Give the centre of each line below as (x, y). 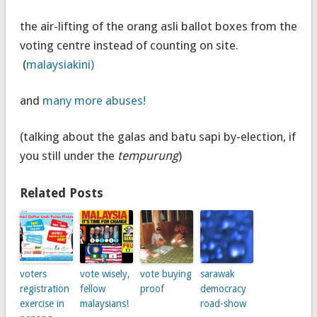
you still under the (68, 155)
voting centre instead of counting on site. (129, 45)
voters (33, 273)
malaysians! (104, 303)
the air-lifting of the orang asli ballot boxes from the (158, 26)
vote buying (166, 273)
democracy (223, 288)
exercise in (42, 303)
